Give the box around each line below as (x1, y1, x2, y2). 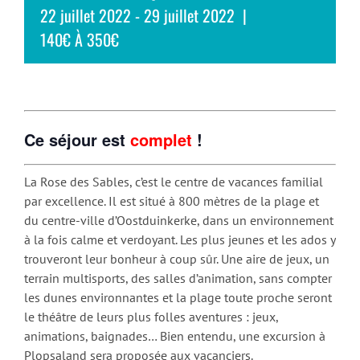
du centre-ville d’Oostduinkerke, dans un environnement (24, 212, 333, 229)
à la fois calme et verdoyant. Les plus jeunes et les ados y (24, 231, 335, 248)
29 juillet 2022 (144, 3, 235, 28)
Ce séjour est (24, 128, 130, 152)
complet (130, 128, 192, 152)
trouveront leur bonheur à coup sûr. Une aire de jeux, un (24, 251, 329, 268)
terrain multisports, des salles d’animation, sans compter (24, 270, 332, 287)
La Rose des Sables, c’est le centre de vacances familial (24, 174, 323, 190)
